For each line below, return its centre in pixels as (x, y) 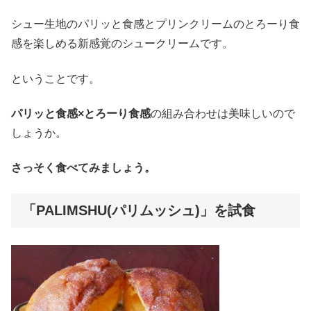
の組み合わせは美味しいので (223, 113)
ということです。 (56, 78)
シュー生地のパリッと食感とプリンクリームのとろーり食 (155, 24)
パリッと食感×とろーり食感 (81, 113)
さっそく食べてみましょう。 (83, 168)
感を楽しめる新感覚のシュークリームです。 (122, 44)
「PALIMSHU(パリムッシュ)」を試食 (139, 210)
